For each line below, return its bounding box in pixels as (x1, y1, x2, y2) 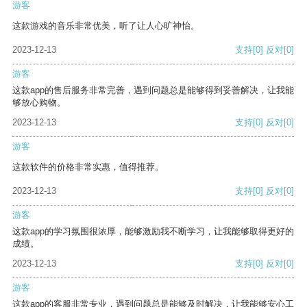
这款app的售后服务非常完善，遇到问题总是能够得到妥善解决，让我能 (12, 85, 294, 96)
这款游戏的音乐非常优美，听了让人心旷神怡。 (12, 21, 199, 32)
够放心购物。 (12, 97, 66, 108)
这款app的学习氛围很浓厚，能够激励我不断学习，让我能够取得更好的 (12, 226, 294, 237)
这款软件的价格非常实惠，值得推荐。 (12, 162, 164, 173)
